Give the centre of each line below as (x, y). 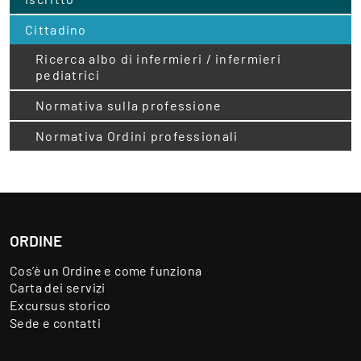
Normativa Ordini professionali (137, 135)
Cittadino (56, 29)
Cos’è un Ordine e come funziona (106, 270)
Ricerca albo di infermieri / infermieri (158, 58)
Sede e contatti (55, 322)
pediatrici (68, 74)
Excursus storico (60, 305)
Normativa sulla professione (129, 105)
